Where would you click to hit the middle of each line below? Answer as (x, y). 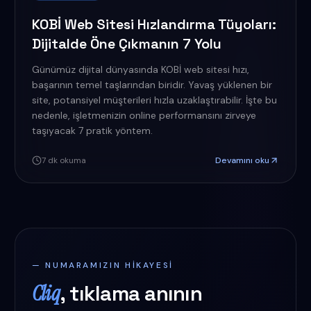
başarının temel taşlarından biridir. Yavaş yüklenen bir (152, 85)
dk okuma (66, 160)
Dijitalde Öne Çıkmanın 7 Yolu (126, 44)
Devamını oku (243, 160)
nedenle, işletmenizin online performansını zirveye (144, 115)
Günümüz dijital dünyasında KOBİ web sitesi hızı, (140, 69)
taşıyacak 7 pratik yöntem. (92, 131)
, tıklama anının (131, 293)
